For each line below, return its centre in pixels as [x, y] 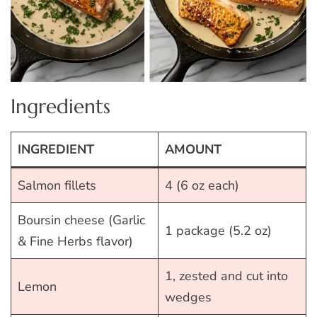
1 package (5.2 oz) [218, 231]
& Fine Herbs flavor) [75, 242]
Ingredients [60, 107]
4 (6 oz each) [202, 186]
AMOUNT [193, 150]
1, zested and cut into [226, 276]
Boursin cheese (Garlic [81, 220]
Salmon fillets [57, 186]
